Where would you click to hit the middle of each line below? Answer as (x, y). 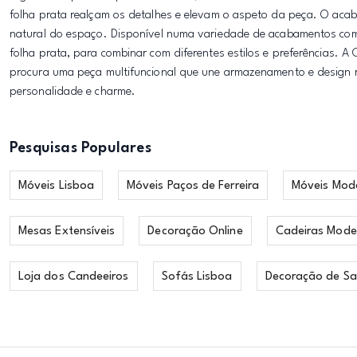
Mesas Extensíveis (67, 231)
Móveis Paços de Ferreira (193, 186)
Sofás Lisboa (197, 277)
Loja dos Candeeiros (74, 277)
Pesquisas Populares (80, 148)
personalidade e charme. (73, 92)
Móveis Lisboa (57, 186)
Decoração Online (195, 231)
